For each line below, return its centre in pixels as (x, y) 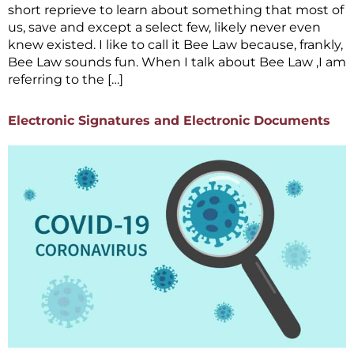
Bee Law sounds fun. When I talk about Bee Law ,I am (177, 62)
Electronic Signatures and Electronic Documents (169, 120)
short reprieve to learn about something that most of (176, 10)
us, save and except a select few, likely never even (164, 28)
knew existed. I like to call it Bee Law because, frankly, (175, 45)
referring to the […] (66, 80)
